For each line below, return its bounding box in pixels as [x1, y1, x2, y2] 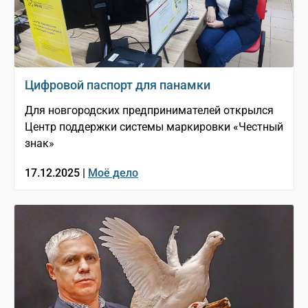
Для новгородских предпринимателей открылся [25, 104, 274, 118]
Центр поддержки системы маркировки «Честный [25, 120, 283, 134]
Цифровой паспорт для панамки [25, 78, 210, 93]
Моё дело [88, 166, 138, 180]
